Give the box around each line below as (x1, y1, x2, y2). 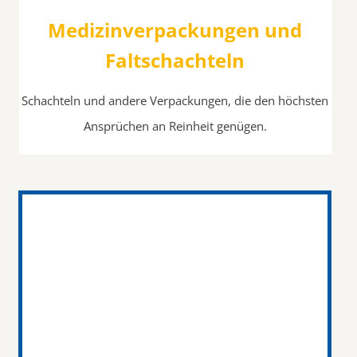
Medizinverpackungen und (48, 16, 303, 43)
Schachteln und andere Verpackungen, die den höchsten (22, 92, 329, 108)
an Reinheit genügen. (151, 117, 267, 134)
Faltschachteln (105, 46, 245, 73)
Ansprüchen (83, 117, 152, 134)
